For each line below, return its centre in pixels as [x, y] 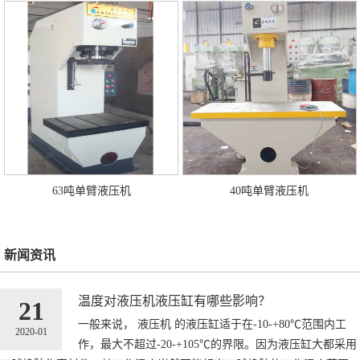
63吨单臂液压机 [91, 190]
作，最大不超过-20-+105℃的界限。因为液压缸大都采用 [217, 344]
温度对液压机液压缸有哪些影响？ [174, 301]
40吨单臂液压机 [270, 190]
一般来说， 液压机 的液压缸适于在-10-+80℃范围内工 [212, 324]
